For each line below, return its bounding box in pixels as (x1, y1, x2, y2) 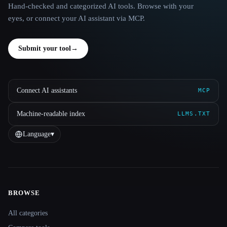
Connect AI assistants (17, 87, 77, 95)
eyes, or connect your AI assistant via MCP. (8, 14, 145, 23)
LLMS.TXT (177, 110, 210, 118)
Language (23, 130, 51, 138)
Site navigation (8, 193, 85, 207)
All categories (8, 209, 48, 217)
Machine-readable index (17, 110, 85, 118)
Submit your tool (18, 45, 71, 53)
